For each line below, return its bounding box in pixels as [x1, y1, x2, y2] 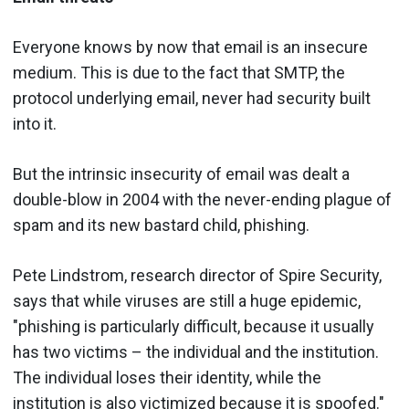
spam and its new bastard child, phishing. [13, 215, 309, 235]
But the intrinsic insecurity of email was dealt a [13, 163, 350, 184]
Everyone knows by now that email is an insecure [13, 37, 368, 57]
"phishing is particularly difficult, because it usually [13, 316, 374, 336]
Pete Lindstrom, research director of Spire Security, [13, 265, 382, 285]
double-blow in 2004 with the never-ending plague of [13, 189, 392, 209]
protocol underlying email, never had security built [13, 88, 371, 108]
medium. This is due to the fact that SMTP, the [13, 62, 345, 82]
